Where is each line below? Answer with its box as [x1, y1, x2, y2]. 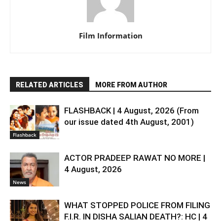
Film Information [78, 30, 143, 40]
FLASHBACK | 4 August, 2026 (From [64, 105, 199, 115]
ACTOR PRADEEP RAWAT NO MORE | [64, 152, 205, 163]
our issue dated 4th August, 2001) [64, 116, 194, 127]
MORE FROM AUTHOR [95, 80, 167, 89]
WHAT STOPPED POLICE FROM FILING [64, 200, 210, 210]
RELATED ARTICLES [16, 80, 83, 89]
